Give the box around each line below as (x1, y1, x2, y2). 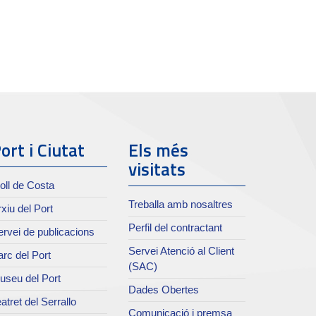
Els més (128, 137, 189, 164)
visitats (128, 156, 186, 183)
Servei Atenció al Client (128, 245, 235, 257)
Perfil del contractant (128, 221, 223, 234)
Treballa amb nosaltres (128, 198, 233, 211)
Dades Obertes (128, 284, 200, 296)
